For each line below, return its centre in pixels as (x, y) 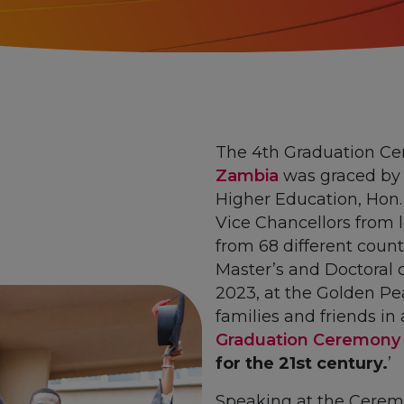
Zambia (247, 175)
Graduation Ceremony (308, 340)
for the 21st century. (302, 363)
